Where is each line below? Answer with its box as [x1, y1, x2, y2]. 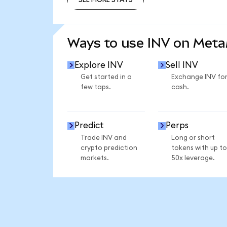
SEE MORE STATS [78, 18, 133, 25]
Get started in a [80, 73, 132, 81]
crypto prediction [80, 144, 137, 152]
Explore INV [74, 60, 124, 69]
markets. [80, 154, 109, 162]
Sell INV [165, 60, 198, 69]
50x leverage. [171, 154, 215, 162]
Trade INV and [80, 134, 127, 141]
